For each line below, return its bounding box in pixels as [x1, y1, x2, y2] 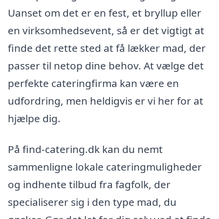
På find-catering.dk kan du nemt [8, 142, 163, 156]
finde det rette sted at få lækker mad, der [8, 41, 206, 55]
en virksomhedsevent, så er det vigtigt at [8, 23, 204, 37]
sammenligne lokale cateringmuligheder [8, 160, 202, 174]
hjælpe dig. [8, 111, 61, 125]
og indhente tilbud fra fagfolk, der [8, 177, 171, 192]
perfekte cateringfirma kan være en [8, 76, 179, 90]
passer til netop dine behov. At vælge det [8, 58, 204, 72]
